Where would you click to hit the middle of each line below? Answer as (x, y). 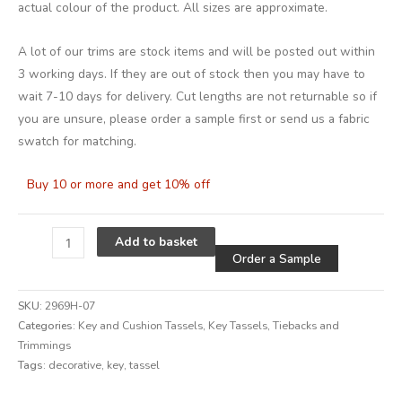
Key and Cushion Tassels (140, 326)
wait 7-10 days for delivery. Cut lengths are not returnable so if (197, 96)
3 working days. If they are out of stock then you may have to (192, 74)
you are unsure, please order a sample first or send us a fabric (194, 118)
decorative (75, 366)
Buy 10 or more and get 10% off (118, 185)
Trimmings (44, 346)
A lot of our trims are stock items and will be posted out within (197, 51)
